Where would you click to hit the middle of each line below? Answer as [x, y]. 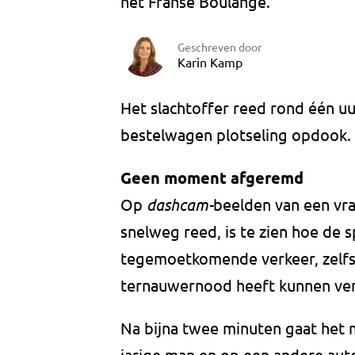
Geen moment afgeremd [212, 178]
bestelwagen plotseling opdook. [236, 135]
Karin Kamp [210, 61]
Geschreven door [219, 46]
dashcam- [180, 204]
